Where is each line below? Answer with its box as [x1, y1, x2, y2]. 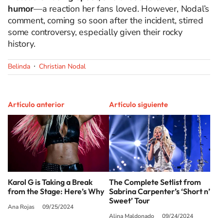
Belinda [8, 62, 30, 71]
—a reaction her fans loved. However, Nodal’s [34, 3, 210, 15]
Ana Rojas [8, 202, 35, 211]
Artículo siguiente [109, 100, 168, 109]
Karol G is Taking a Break [8, 177, 92, 187]
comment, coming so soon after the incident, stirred [8, 15, 203, 26]
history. [8, 38, 36, 50]
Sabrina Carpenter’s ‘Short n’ [109, 186, 210, 196]
